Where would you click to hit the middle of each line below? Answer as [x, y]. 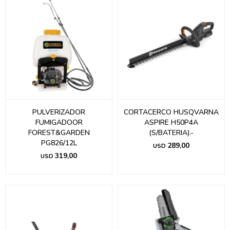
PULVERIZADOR [59, 112]
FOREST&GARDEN [59, 133]
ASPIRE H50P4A [171, 122]
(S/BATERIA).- [171, 133]
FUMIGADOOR [59, 122]
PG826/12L [59, 143]
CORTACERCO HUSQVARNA [171, 112]
